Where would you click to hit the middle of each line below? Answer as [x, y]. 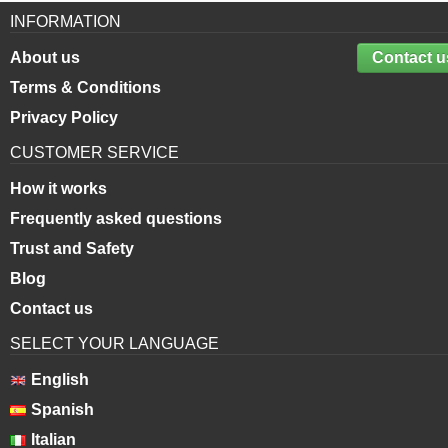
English [59, 380]
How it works [58, 189]
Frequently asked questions [115, 219]
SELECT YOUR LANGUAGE [114, 344]
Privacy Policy [63, 118]
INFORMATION [65, 22]
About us [44, 58]
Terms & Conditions [85, 88]
